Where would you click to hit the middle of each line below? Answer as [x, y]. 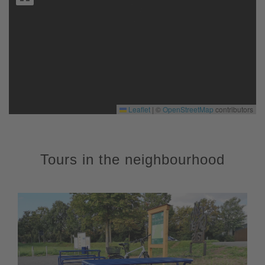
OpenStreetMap [188, 109]
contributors [233, 109]
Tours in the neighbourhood [132, 160]
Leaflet [138, 109]
